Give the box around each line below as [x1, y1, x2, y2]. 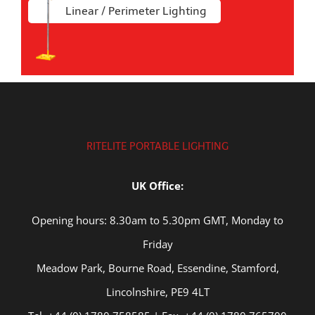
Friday [142, 237, 173, 252]
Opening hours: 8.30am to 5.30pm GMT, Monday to [32, 213, 283, 228]
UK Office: [131, 179, 184, 193]
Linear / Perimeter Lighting [65, 4, 207, 18]
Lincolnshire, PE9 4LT [105, 285, 210, 300]
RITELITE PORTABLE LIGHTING [86, 140, 229, 153]
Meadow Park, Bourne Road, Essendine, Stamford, [36, 261, 279, 276]
